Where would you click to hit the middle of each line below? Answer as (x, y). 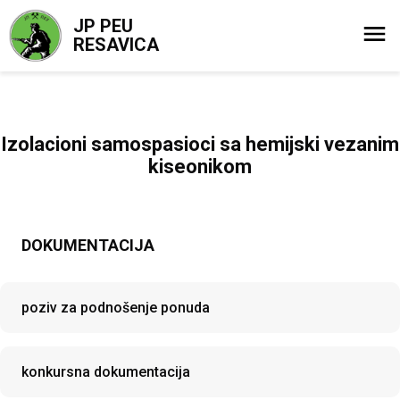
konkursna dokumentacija (106, 372)
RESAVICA (116, 45)
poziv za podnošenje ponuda (116, 308)
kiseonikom (200, 167)
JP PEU (103, 26)
